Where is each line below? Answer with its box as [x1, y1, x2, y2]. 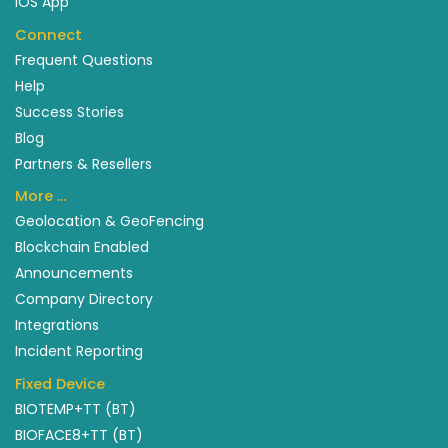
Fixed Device [15, 373, 105, 394]
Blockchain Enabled [15, 237, 149, 258]
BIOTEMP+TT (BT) [15, 398, 136, 419]
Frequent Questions [15, 49, 153, 70]
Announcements [15, 263, 133, 284]
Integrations [15, 315, 99, 336]
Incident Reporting [15, 341, 143, 362]
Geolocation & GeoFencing [15, 211, 204, 232]
